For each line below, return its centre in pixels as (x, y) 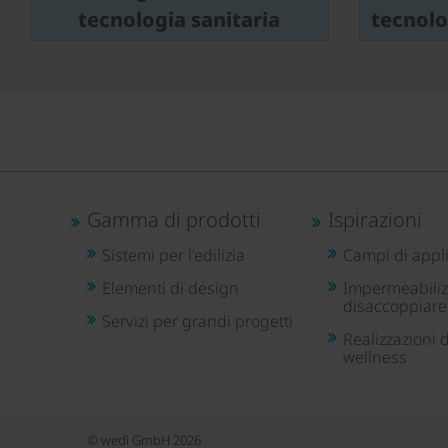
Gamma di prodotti (174, 219)
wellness (375, 357)
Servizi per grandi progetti (197, 321)
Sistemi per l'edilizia (173, 255)
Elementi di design (170, 288)
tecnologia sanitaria (179, 19)
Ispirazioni (375, 219)
